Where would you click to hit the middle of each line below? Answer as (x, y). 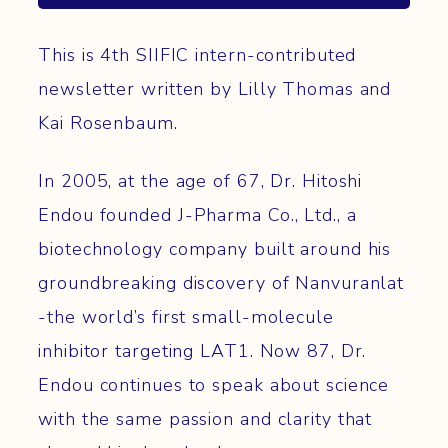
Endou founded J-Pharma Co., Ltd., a (197, 215)
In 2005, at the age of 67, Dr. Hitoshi (200, 181)
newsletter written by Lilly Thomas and (215, 89)
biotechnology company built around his (215, 249)
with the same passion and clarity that (205, 419)
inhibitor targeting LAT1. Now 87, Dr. (202, 351)
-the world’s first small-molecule (186, 317)
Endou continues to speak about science (214, 385)
